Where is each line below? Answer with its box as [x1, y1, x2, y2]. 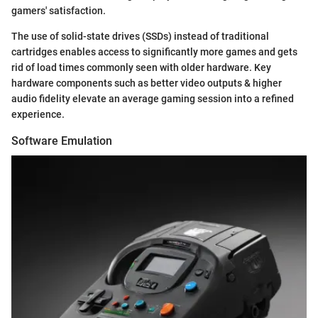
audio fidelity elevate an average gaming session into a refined [11, 92, 294, 104]
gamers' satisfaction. [11, 4, 106, 16]
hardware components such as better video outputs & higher [11, 77, 282, 89]
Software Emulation [11, 133, 112, 148]
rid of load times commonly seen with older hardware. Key [11, 61, 271, 73]
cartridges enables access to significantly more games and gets [11, 45, 297, 57]
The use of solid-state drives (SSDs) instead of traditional [11, 30, 269, 42]
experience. [11, 108, 65, 120]
